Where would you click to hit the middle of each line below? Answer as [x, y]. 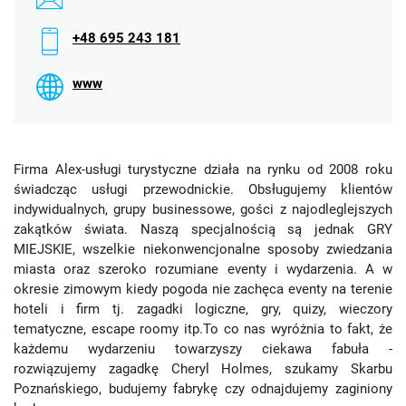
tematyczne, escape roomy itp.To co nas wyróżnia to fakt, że [203, 329]
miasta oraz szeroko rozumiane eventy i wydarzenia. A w [203, 269]
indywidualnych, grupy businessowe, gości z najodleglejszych [203, 209]
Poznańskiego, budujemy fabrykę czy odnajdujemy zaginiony [203, 389]
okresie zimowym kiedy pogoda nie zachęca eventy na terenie [203, 289]
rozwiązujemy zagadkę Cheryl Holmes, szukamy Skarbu [203, 369]
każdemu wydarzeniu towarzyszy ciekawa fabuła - [203, 349]
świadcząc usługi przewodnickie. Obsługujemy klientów [203, 189]
